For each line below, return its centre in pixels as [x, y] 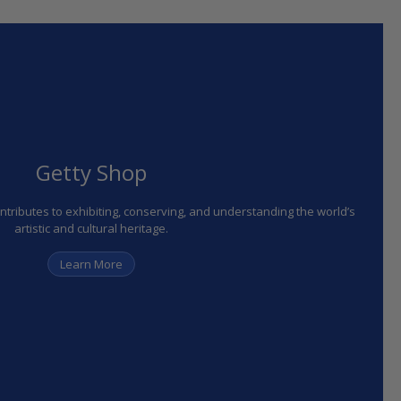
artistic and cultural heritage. [91, 228]
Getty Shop [91, 172]
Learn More [91, 264]
